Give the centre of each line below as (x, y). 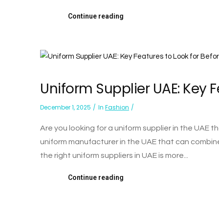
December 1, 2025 (66, 107)
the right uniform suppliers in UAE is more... (114, 155)
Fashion (117, 107)
